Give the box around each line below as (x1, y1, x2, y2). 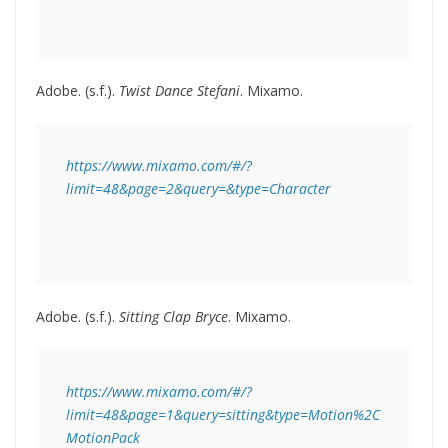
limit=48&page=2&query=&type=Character (66, 179, 331, 199)
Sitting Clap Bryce (119, 307, 228, 327)
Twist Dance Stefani (119, 81, 240, 101)
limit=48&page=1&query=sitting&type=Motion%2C (66, 405, 380, 425)
